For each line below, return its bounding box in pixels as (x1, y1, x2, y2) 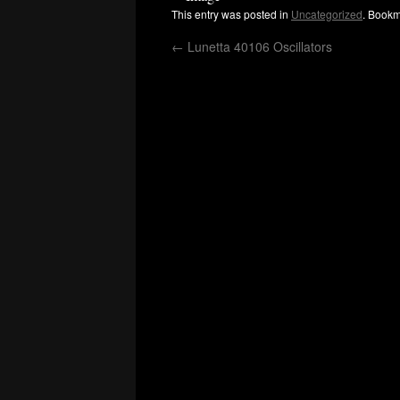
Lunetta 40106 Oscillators (184, 37, 332, 55)
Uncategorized (291, 6, 362, 21)
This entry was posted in (171, 6, 291, 21)
